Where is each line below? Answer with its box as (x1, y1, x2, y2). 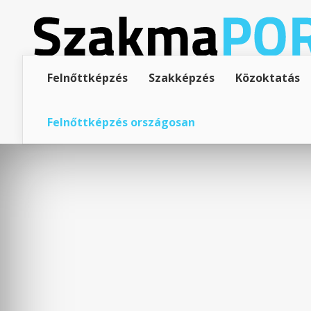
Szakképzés (149, 70, 215, 85)
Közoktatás (235, 70, 300, 85)
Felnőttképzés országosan (47, 115, 195, 130)
